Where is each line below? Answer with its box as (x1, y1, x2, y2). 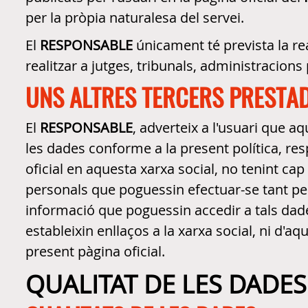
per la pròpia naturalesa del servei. (25, 8, 244, 27)
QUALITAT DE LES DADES (25, 267, 307, 301)
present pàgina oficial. (25, 242, 165, 261)
